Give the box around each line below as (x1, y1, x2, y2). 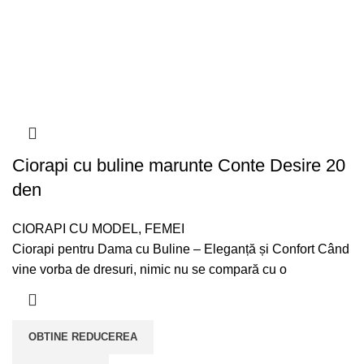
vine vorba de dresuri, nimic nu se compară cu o (12, 262, 287, 277)
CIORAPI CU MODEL (12, 222, 138, 236)
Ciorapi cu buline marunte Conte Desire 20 (12, 155, 345, 176)
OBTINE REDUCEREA (28, 331, 137, 344)
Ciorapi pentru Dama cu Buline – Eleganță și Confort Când (12, 242, 349, 257)
